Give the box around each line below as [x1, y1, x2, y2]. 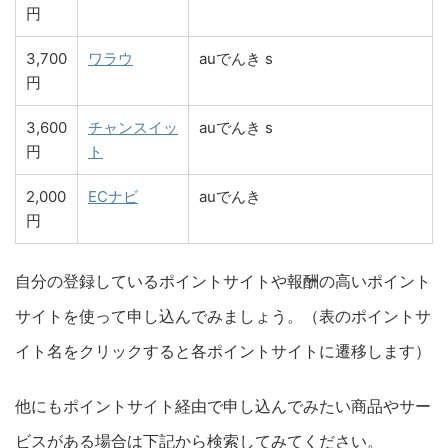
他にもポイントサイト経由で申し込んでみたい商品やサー [15, 396, 431, 416]
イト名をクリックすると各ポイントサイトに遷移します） [15, 341, 431, 361]
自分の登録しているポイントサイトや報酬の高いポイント [15, 271, 431, 291]
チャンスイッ [88, 118, 178, 137]
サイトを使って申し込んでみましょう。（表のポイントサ [15, 306, 431, 326]
